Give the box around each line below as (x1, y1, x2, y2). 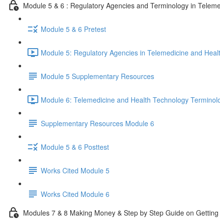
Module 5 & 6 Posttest (41, 141, 109, 152)
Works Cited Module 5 (41, 165, 110, 175)
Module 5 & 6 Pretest (41, 24, 106, 34)
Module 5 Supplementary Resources (41, 71, 154, 81)
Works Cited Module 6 (41, 189, 110, 199)
